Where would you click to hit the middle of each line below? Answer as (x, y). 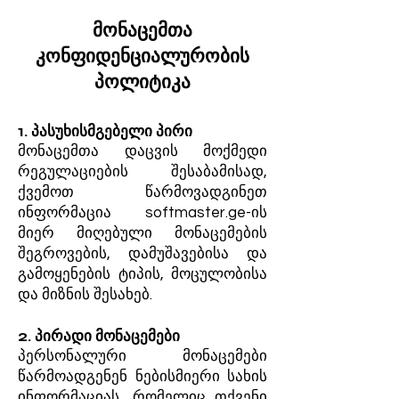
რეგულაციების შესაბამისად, (142, 172)
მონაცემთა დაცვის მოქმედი (142, 151)
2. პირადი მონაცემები (99, 336)
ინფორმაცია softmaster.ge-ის (142, 213)
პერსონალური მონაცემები (142, 356)
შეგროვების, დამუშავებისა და (142, 254)
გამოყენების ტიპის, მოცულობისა (142, 274)
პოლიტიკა (142, 82)
